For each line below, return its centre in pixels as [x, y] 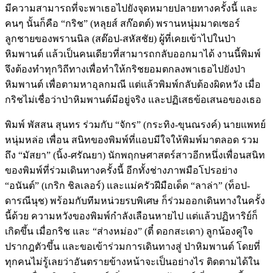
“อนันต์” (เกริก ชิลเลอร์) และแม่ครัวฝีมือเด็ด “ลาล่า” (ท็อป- [127, 185]
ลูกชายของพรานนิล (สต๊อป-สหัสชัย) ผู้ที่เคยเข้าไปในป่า [120, 38]
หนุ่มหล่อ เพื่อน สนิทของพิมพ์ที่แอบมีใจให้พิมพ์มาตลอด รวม [132, 140]
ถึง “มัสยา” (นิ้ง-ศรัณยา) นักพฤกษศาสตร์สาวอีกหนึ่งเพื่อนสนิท [135, 155]
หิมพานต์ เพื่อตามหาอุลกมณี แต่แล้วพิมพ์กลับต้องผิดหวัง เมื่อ [133, 84]
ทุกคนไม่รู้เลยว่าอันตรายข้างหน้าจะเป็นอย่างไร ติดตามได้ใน [132, 261]
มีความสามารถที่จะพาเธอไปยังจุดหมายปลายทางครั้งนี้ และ [131, 8]
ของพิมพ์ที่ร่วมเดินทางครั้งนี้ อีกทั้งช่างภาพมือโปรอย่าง [121, 170]
